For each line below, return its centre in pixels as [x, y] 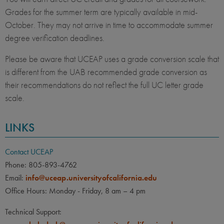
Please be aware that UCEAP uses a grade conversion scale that [112, 59]
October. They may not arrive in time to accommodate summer [109, 25]
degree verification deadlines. [56, 38]
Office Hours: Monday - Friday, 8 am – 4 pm [75, 191]
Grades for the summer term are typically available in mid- [101, 12]
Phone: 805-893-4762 [41, 165]
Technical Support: [33, 212]
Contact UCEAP [29, 152]
